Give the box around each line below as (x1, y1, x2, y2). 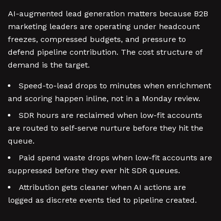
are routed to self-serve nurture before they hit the (8, 123, 203, 133)
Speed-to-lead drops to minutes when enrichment (19, 81, 211, 90)
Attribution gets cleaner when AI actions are (19, 183, 186, 192)
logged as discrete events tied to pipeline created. (8, 195, 197, 205)
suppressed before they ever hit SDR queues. (8, 166, 180, 175)
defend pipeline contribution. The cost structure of (8, 47, 202, 57)
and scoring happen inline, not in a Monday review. (8, 94, 200, 103)
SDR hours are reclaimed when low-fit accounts (19, 110, 202, 120)
